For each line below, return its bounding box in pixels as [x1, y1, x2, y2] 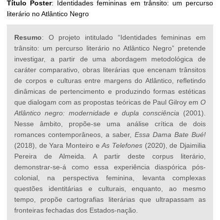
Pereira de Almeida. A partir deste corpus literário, [14, 152, 206, 160]
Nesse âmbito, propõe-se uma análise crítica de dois [14, 119, 206, 128]
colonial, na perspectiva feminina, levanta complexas [14, 173, 206, 182]
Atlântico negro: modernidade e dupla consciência [14, 109, 179, 117]
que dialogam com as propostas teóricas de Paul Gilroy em [14, 98, 200, 106]
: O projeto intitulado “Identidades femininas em [42, 33, 206, 41]
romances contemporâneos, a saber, [14, 130, 135, 138]
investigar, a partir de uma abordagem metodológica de [14, 55, 206, 63]
